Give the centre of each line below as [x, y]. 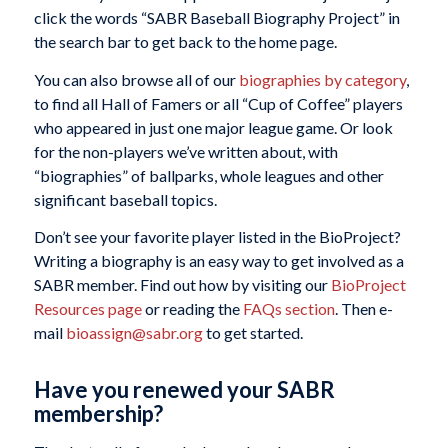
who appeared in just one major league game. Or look [213, 127]
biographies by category [322, 79]
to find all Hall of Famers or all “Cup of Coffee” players [218, 103]
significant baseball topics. [125, 199]
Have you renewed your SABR [184, 390]
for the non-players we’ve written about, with [185, 151]
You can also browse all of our [136, 79]
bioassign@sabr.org [134, 333]
